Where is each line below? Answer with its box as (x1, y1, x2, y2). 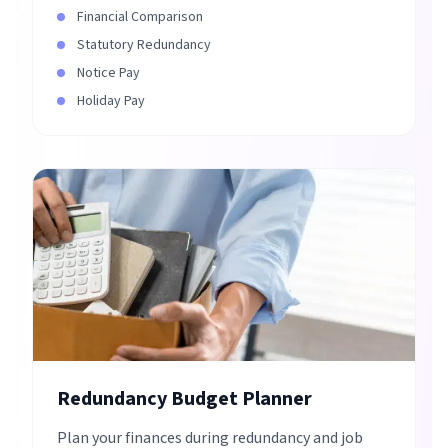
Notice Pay (77, 63, 140, 83)
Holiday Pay (77, 91, 145, 111)
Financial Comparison (77, 7, 203, 27)
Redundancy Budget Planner (57, 385, 312, 413)
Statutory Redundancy (77, 35, 211, 55)
